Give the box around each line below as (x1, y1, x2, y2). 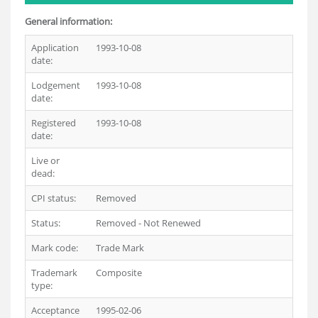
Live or (31, 154, 60, 167)
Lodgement (31, 79, 80, 92)
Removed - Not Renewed (96, 216, 201, 229)
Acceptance (31, 304, 79, 317)
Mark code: (31, 241, 78, 254)
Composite (96, 266, 142, 279)
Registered (31, 116, 76, 129)
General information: (25, 15, 112, 28)
